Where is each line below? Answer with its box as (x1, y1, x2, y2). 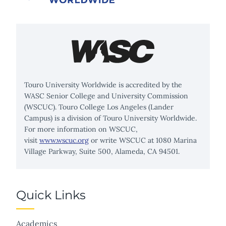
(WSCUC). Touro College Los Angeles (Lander (24, 102, 174, 112)
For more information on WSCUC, (24, 125, 138, 134)
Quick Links (16, 188, 86, 203)
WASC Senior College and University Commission (24, 91, 188, 101)
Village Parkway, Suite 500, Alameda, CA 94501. (24, 147, 180, 156)
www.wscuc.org (39, 136, 89, 145)
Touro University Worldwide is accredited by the (24, 80, 182, 90)
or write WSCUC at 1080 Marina (89, 136, 197, 145)
